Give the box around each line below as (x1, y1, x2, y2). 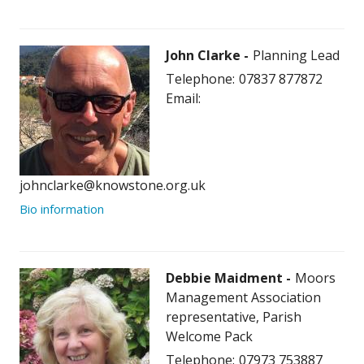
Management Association (166, 288, 321, 307)
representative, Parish (166, 308, 301, 327)
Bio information (19, 201, 104, 218)
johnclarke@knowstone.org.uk (19, 176, 206, 195)
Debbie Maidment (166, 269, 286, 288)
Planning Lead (253, 46, 340, 65)
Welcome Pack (166, 327, 253, 346)
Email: (166, 89, 201, 108)
